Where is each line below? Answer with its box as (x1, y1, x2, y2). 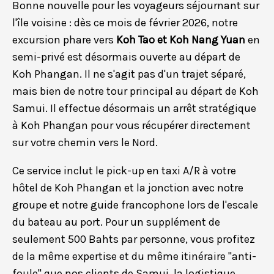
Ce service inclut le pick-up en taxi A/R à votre (12, 164, 236, 178)
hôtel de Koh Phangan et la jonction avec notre (12, 181, 243, 195)
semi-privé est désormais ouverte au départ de (12, 50, 240, 64)
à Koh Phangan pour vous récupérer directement (12, 119, 251, 133)
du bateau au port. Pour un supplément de (12, 215, 220, 229)
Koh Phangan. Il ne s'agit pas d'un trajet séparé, (12, 67, 246, 81)
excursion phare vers (12, 33, 116, 47)
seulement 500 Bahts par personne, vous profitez (12, 232, 255, 246)
